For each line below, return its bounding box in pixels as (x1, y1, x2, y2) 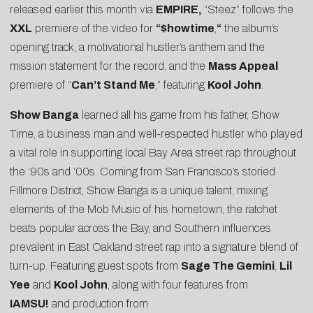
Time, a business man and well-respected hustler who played (10, 128, 303, 140)
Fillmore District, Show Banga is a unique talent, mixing (10, 184, 268, 197)
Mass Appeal (208, 60, 278, 73)
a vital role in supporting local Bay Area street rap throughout (10, 147, 296, 159)
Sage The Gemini (181, 260, 275, 272)
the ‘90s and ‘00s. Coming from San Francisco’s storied (10, 166, 275, 178)
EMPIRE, (156, 3, 204, 16)
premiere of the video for (32, 22, 156, 35)
